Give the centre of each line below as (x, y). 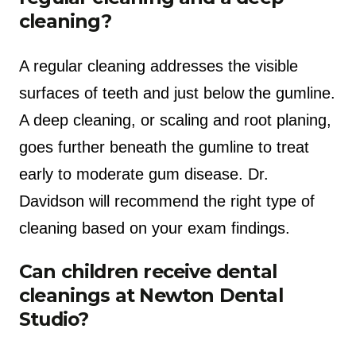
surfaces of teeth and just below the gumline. (177, 93)
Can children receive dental (148, 272)
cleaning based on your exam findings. (155, 228)
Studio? (54, 319)
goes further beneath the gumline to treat (164, 147)
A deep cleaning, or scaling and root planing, (175, 120)
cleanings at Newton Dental (151, 296)
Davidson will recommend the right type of (167, 201)
